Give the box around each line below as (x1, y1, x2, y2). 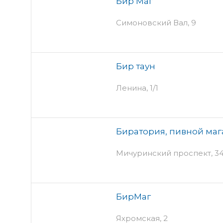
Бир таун (116, 61, 155, 71)
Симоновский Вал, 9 (116, 17, 196, 27)
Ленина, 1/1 (116, 83, 158, 93)
